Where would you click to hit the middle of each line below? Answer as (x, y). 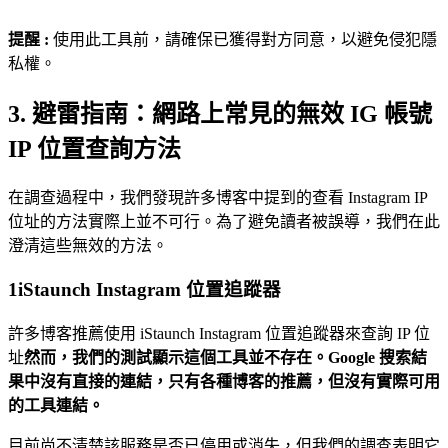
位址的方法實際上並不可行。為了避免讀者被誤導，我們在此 (224, 221)
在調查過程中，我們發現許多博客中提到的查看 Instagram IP (217, 197)
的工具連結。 (56, 406)
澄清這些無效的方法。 (88, 245)
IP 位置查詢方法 (94, 148)
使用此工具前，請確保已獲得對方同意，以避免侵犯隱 (245, 39)
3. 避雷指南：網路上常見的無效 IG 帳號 (220, 113)
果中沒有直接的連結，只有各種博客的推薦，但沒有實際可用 (224, 382)
